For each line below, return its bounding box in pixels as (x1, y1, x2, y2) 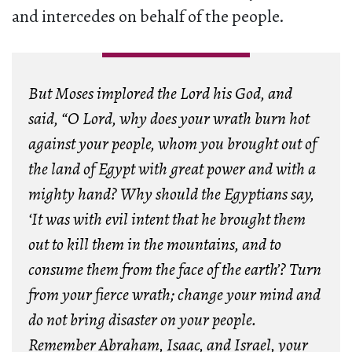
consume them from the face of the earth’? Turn (27, 258, 321, 282)
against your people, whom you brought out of (27, 132, 317, 156)
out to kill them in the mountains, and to (27, 233, 281, 257)
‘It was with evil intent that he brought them (27, 207, 306, 232)
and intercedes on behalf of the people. (12, 5, 284, 29)
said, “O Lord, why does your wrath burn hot (27, 107, 310, 131)
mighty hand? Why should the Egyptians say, (27, 182, 314, 207)
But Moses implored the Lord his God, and (27, 82, 292, 106)
